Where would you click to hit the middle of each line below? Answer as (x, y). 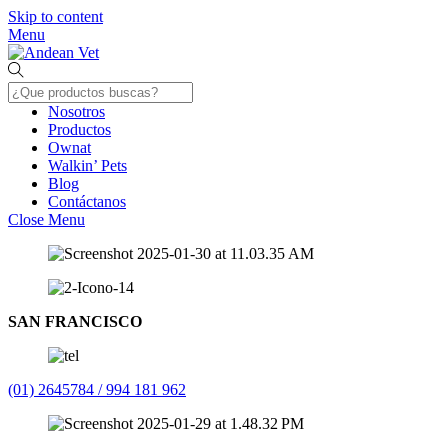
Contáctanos (87, 201)
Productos (79, 129)
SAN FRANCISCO (75, 321)
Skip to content (55, 16)
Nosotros (76, 111)
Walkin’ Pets (87, 165)
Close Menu (46, 219)
